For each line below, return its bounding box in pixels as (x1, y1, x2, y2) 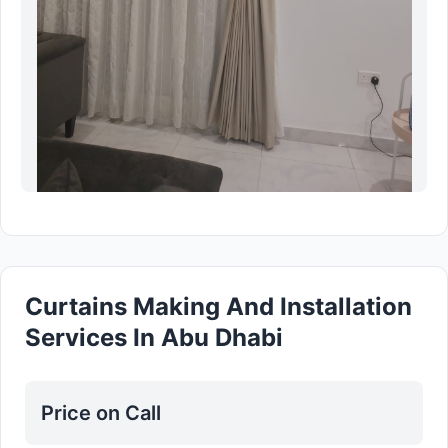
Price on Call (41, 401, 161, 425)
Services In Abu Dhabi (25, 323, 283, 352)
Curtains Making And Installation (25, 292, 412, 321)
